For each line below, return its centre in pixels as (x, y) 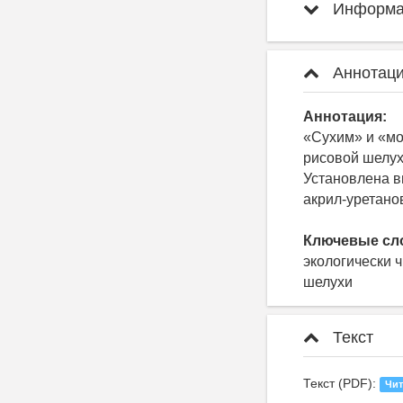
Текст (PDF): (341, 384)
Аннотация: (345, 117)
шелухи (328, 282)
